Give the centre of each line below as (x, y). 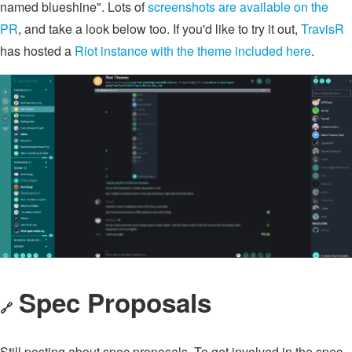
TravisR (323, 28)
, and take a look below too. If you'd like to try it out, (159, 28)
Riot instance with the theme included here (193, 50)
